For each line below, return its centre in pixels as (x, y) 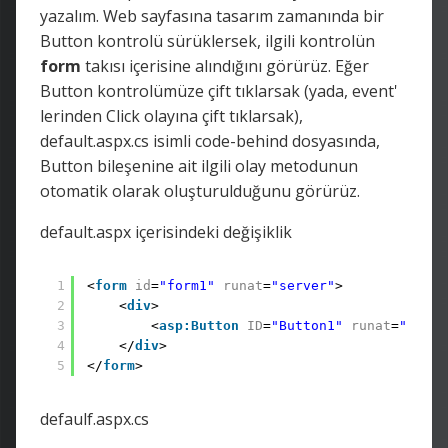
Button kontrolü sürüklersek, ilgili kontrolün (207, 40)
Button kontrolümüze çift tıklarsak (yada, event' (219, 90)
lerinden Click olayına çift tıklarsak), (171, 115)
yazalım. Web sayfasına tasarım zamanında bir (212, 15)
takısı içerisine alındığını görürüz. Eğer (225, 65)
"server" (303, 285)
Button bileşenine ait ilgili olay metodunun (199, 165)
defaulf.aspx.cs (94, 418)
